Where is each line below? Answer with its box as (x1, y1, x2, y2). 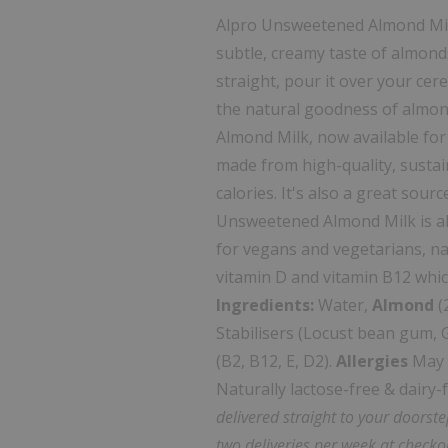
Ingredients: (216, 294, 315, 316)
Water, (314, 294, 373, 316)
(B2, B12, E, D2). (216, 350, 337, 372)
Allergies (336, 350, 409, 372)
